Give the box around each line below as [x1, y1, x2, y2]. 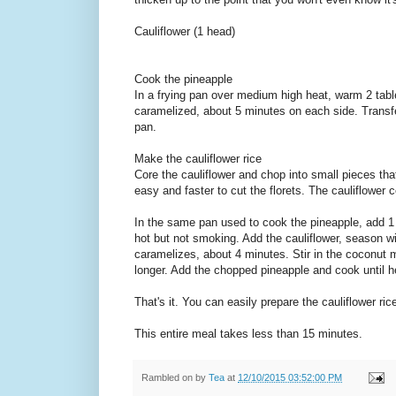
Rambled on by [141, 371, 209, 383]
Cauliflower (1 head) [134, 25, 235, 39]
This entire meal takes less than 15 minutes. [134, 327, 366, 341]
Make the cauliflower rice [134, 152, 262, 166]
